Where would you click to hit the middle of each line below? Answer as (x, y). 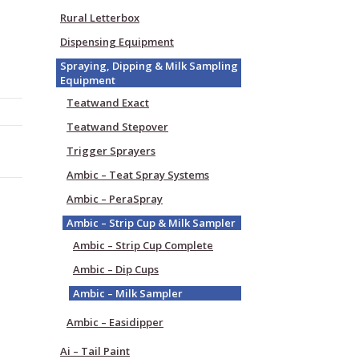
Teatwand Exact (108, 103)
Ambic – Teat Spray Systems (138, 175)
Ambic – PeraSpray (115, 199)
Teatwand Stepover (117, 127)
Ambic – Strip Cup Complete (143, 245)
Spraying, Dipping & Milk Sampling (149, 66)
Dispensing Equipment (117, 42)
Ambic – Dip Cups (116, 269)
